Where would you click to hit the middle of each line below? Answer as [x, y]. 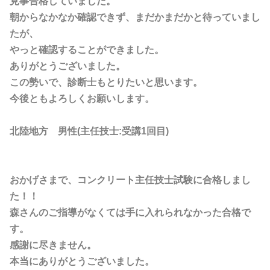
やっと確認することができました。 [87, 50]
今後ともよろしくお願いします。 [82, 99]
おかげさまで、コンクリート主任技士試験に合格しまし [130, 180]
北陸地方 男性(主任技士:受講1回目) [89, 131]
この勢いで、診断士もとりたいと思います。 [106, 82]
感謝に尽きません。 [53, 245]
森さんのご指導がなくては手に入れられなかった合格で [130, 212]
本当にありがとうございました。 [82, 261]
